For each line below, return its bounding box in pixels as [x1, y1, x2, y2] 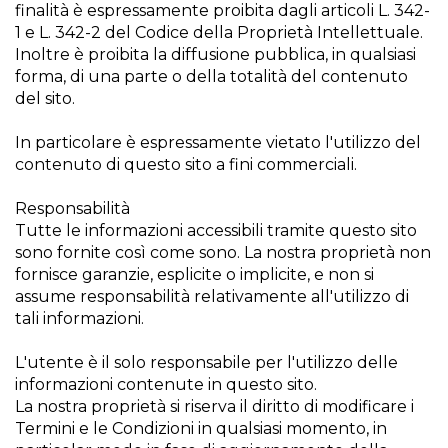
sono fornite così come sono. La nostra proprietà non [15, 243, 431, 262]
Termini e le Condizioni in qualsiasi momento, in [15, 419, 387, 438]
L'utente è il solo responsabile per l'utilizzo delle [15, 353, 398, 372]
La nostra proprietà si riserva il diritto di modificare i [15, 397, 414, 416]
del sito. [15, 89, 75, 108]
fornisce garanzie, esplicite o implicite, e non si [15, 265, 374, 284]
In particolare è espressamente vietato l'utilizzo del [15, 133, 421, 152]
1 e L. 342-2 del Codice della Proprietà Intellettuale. [15, 23, 423, 42]
